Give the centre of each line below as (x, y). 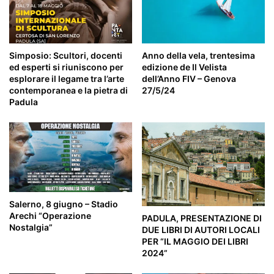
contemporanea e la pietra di (68, 91)
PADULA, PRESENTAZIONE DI (202, 218)
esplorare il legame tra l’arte (67, 79)
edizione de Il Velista (184, 67)
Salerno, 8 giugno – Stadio (64, 204)
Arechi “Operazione (50, 215)
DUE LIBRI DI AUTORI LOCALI (201, 230)
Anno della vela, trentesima (198, 56)
